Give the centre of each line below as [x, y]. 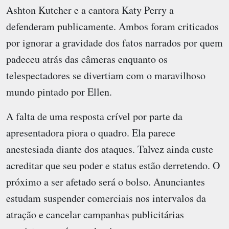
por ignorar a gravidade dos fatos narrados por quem [114, 43]
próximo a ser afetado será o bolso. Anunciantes [106, 182]
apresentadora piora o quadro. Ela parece [91, 133]
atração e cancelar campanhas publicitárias [95, 215]
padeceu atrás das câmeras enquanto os [87, 59]
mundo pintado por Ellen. [59, 92]
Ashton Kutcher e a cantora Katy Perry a [90, 10]
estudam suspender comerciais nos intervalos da [106, 198]
